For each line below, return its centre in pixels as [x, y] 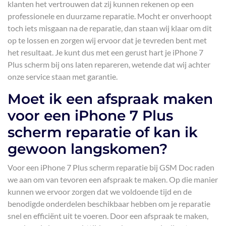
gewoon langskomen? [88, 149]
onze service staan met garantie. [63, 76]
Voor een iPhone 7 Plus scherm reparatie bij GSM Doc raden [111, 167]
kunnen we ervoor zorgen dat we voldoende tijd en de [100, 191]
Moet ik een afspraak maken [110, 99]
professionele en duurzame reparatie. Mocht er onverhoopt [110, 16]
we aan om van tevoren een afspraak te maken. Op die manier [113, 179]
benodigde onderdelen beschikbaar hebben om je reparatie [109, 204]
